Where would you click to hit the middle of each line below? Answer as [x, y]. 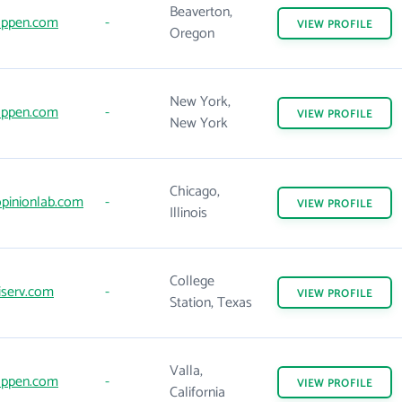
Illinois [188, 213]
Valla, [186, 371]
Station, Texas [211, 303]
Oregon [192, 34]
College [192, 281]
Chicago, [195, 192]
